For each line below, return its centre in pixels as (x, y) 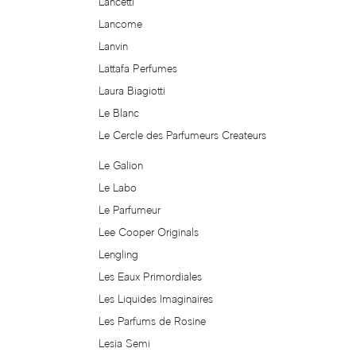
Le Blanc (119, 113)
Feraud (37, 130)
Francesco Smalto (71, 333)
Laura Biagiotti (132, 91)
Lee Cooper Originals (149, 232)
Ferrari (36, 171)
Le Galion (121, 166)
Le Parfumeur (130, 210)
